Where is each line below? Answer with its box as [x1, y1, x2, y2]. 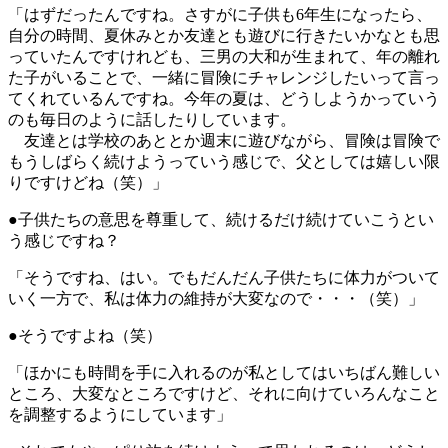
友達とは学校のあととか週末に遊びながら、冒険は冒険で [8, 132, 440, 150]
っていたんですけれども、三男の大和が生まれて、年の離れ [8, 48, 440, 66]
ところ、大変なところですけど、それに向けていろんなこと [8, 385, 440, 403]
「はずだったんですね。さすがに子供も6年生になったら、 [8, 6, 432, 24]
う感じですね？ [8, 232, 120, 250]
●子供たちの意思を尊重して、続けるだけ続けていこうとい [8, 211, 434, 229]
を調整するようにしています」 [8, 406, 232, 424]
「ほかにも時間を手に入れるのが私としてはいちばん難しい [8, 364, 440, 382]
